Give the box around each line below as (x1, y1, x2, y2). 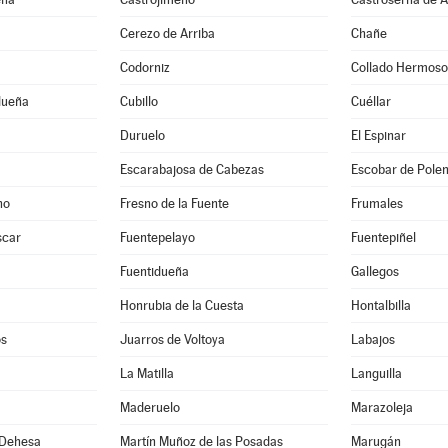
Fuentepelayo (120, 230, 196, 245)
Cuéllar (351, 94, 391, 109)
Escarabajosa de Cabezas (120, 162, 265, 177)
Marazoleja (351, 400, 413, 415)
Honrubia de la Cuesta (120, 298, 245, 313)
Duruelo (120, 128, 166, 143)
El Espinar (351, 128, 406, 143)
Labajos (351, 332, 395, 347)
